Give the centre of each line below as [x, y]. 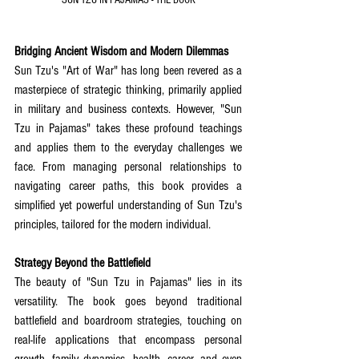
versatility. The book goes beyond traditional [128, 302]
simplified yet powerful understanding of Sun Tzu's [128, 206]
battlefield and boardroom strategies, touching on [128, 321]
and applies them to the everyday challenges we [128, 148]
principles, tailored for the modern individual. [113, 225]
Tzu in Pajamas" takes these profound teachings [128, 129]
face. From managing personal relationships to [128, 167]
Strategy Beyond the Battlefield [83, 263]
